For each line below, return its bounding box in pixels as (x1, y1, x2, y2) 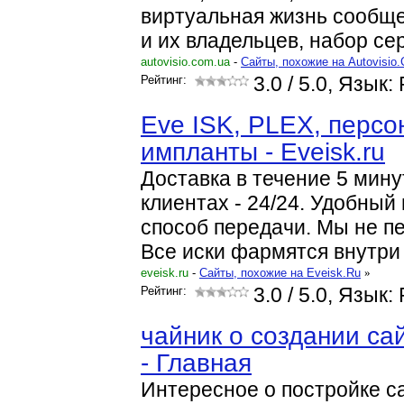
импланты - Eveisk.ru (141, 138, 385, 166)
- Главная (141, 349, 252, 377)
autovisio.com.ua (141, 55, 230, 69)
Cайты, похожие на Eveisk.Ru (199, 266, 361, 280)
